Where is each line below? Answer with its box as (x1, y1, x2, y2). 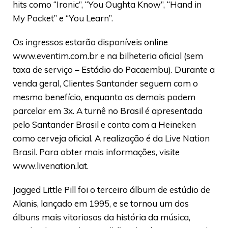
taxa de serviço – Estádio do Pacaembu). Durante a (13, 64, 215, 75)
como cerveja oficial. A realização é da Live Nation (13, 132, 210, 144)
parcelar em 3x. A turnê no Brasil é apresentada (13, 105, 203, 116)
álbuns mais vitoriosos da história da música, (13, 211, 190, 222)
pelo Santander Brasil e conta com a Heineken (13, 119, 196, 130)
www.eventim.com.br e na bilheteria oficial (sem (13, 50, 203, 61)
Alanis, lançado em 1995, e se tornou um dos (13, 197, 189, 209)
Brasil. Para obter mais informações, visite (13, 146, 180, 157)
